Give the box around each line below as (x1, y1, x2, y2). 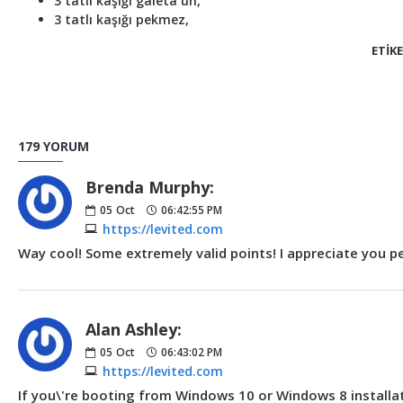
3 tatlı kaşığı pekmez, (54, 10, 189, 28)
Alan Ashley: (85, 318, 182, 340)
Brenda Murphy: (85, 175, 214, 198)
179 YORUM (18, 137, 89, 155)
